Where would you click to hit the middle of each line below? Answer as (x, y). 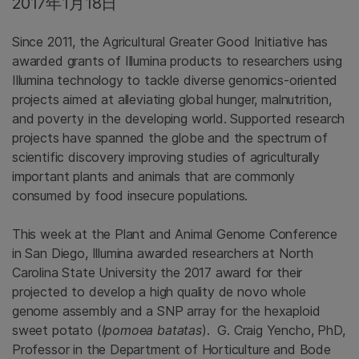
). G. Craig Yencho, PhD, (273, 331)
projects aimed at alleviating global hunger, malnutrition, (172, 100)
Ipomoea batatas (151, 331)
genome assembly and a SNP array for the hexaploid (166, 311)
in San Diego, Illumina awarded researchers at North (163, 254)
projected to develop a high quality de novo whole (159, 292)
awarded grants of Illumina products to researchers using (177, 61)
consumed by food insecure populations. (130, 196)
